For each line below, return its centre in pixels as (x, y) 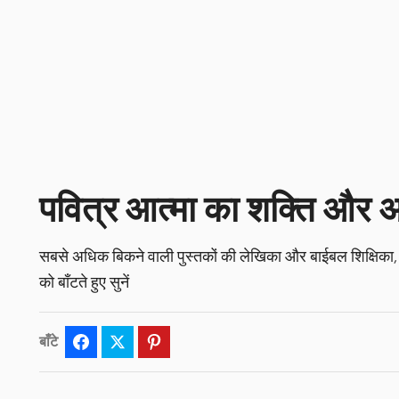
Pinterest (190, 342)
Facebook (120, 342)
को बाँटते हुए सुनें (84, 283)
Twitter (149, 342)
